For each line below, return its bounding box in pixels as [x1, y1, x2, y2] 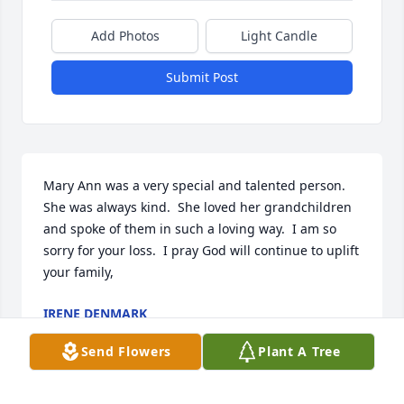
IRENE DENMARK [43, 305, 147, 323]
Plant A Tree [258, 343, 341, 360]
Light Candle [241, 27, 317, 45]
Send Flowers [80, 343, 172, 360]
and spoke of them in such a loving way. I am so [43, 220, 336, 238]
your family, [43, 263, 114, 281]
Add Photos [90, 27, 160, 45]
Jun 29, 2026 [43, 323, 117, 341]
